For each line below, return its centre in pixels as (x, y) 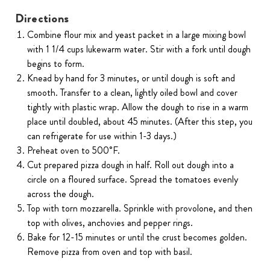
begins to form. (56, 64)
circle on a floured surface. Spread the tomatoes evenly (133, 180)
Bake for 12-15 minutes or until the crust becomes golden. (137, 237)
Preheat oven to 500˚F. (74, 151)
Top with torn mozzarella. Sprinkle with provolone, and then (140, 209)
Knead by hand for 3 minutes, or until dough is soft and (131, 78)
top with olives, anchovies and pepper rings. (110, 223)
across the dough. (61, 194)
